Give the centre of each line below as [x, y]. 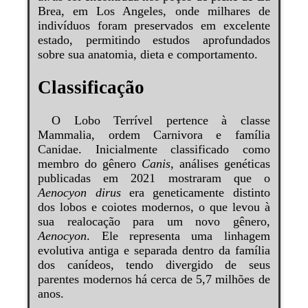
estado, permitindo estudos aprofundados [154, 40]
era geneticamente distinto [195, 193]
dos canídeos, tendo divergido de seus [154, 265]
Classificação [91, 87]
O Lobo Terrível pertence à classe [161, 121]
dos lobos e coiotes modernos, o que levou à [154, 207]
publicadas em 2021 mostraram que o [154, 178]
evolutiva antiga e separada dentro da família [154, 251]
